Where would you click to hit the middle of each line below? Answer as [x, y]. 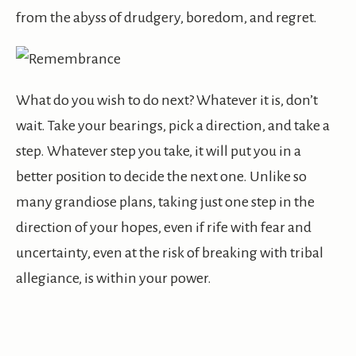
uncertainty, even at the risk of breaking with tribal [170, 253]
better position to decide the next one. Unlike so [161, 177]
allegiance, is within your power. [114, 279]
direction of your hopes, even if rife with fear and [164, 228]
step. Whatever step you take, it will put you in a [159, 151]
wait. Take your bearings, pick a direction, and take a [173, 126]
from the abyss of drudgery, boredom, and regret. [166, 18]
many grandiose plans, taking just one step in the [165, 202]
